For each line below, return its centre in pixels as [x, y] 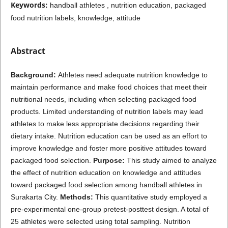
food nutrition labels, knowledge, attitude [75, 18]
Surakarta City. [35, 197]
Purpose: [110, 160]
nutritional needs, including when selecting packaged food [103, 99]
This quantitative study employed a [151, 197]
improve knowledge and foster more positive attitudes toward [108, 148]
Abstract [28, 51]
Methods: [77, 197]
